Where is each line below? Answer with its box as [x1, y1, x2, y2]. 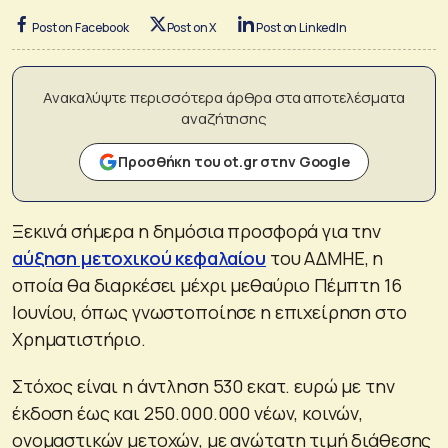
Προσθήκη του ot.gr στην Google [118, 151, 350, 171]
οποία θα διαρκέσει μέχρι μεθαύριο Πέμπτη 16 [12, 272, 402, 297]
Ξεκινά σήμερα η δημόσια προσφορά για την [12, 218, 381, 243]
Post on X [166, 18, 217, 36]
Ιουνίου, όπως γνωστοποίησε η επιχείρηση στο [12, 299, 407, 324]
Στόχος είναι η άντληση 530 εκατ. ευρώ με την [12, 373, 395, 398]
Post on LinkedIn [256, 18, 347, 36]
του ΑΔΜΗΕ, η [266, 245, 384, 270]
